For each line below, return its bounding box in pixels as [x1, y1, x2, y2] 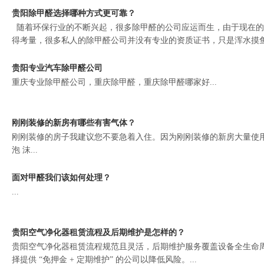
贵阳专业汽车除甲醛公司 [11, 64, 103, 72]
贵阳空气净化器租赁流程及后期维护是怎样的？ [11, 228, 185, 237]
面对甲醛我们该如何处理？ [11, 173, 111, 182]
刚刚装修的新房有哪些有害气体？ [11, 118, 136, 127]
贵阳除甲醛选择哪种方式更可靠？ [11, 9, 136, 18]
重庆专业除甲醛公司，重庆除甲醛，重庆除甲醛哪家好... [11, 78, 217, 87]
